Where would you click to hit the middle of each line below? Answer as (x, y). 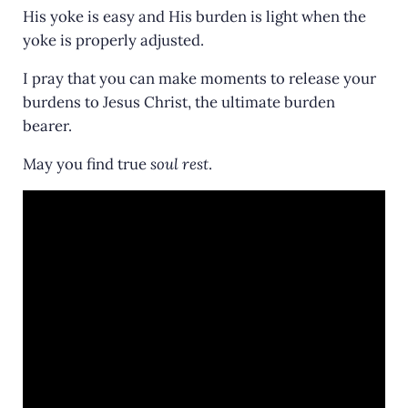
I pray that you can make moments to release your (199, 79)
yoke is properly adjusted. (113, 41)
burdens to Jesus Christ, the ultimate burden (178, 102)
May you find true (86, 164)
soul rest (179, 164)
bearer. (47, 126)
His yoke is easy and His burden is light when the (194, 17)
